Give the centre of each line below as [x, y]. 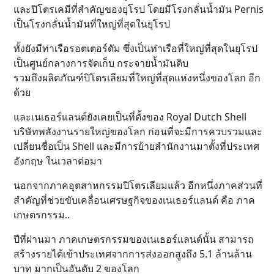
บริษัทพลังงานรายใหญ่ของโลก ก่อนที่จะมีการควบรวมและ [138, 131]
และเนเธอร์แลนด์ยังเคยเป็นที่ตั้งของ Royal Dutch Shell [130, 117]
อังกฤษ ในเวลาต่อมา [58, 161]
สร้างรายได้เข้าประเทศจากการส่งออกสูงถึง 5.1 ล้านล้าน [133, 254]
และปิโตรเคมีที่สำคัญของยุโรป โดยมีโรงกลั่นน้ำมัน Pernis [139, 9]
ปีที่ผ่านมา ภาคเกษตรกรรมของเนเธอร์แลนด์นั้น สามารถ [134, 239]
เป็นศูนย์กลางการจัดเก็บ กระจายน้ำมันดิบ [101, 63]
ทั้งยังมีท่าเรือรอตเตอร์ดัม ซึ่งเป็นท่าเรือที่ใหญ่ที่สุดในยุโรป [135, 48]
